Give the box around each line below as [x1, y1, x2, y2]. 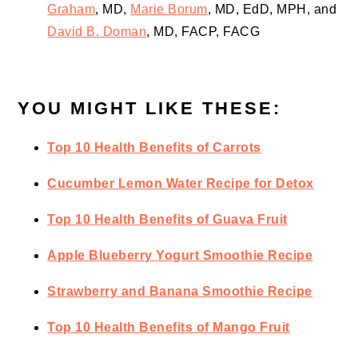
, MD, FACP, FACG [146, 25, 261, 39]
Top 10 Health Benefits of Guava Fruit [47, 213, 288, 227]
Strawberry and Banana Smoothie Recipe [47, 284, 312, 299]
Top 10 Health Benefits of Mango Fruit [47, 320, 290, 335]
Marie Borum [130, 2, 208, 17]
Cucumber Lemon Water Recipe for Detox [47, 177, 314, 191]
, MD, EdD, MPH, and [207, 2, 337, 17]
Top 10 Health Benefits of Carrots [47, 141, 261, 155]
